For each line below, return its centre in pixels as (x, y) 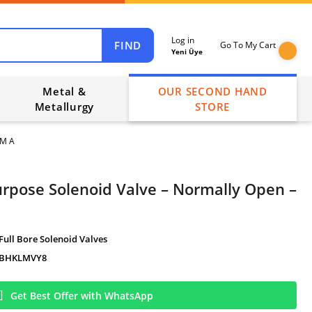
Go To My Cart (248, 45)
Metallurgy (64, 107)
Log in (183, 40)
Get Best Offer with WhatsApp (81, 295)
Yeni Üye (187, 51)
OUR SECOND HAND (212, 91)
